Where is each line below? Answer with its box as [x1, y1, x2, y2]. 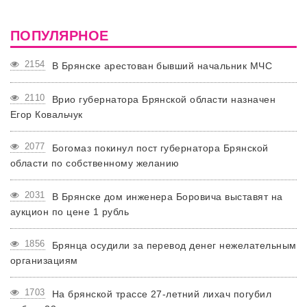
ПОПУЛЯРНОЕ [10, 28, 109, 43]
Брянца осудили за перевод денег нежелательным [51, 240, 297, 251]
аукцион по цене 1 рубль [10, 206, 130, 217]
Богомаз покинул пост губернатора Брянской [51, 143, 269, 153]
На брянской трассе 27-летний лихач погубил [51, 288, 272, 299]
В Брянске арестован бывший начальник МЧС [51, 60, 273, 71]
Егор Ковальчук [10, 109, 83, 120]
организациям [10, 255, 78, 266]
